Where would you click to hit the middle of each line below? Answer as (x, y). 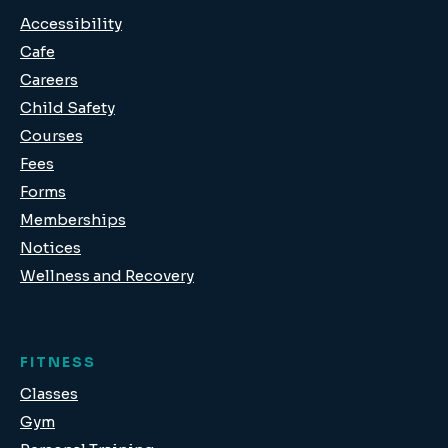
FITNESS (58, 362)
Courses (51, 135)
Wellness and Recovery (107, 275)
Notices (50, 247)
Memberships (73, 219)
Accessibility (71, 23)
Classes (49, 393)
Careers (49, 79)
